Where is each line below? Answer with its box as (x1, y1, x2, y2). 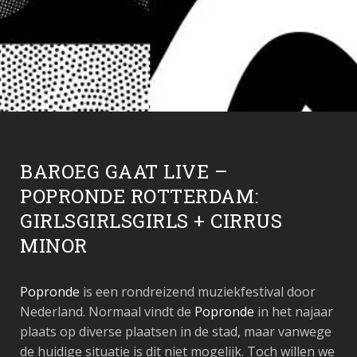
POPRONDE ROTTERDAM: (20, 183, 259, 209)
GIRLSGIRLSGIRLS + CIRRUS (20, 208, 282, 233)
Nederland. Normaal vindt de (20, 303, 194, 320)
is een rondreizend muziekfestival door (80, 283, 316, 300)
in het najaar (254, 303, 333, 320)
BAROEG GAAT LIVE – (20, 159, 228, 184)
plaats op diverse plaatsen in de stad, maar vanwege (20, 323, 331, 340)
